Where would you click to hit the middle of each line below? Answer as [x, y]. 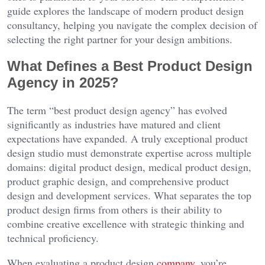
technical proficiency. [53, 238]
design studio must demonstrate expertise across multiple [129, 153]
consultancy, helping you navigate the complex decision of [132, 25]
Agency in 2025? [63, 83]
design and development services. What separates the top [129, 195]
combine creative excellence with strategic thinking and [126, 224]
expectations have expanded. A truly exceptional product [127, 139]
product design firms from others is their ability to [114, 210]
